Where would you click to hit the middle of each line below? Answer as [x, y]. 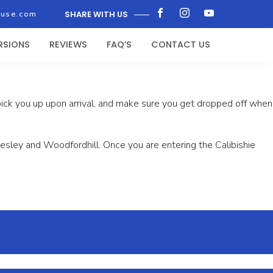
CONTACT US [181, 45]
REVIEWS [68, 45]
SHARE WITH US [96, 14]
